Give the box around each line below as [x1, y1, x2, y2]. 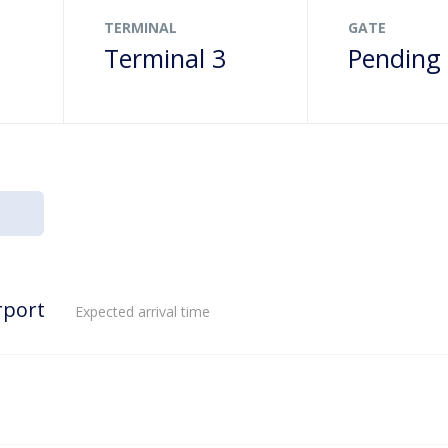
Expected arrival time [75, 302, 210, 321]
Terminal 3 [104, 41, 226, 75]
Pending [348, 41, 441, 75]
